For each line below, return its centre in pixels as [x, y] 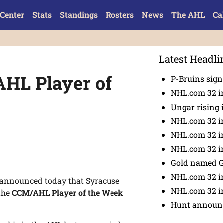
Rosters [119, 15]
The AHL [188, 15]
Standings [78, 15]
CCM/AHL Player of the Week [68, 193]
